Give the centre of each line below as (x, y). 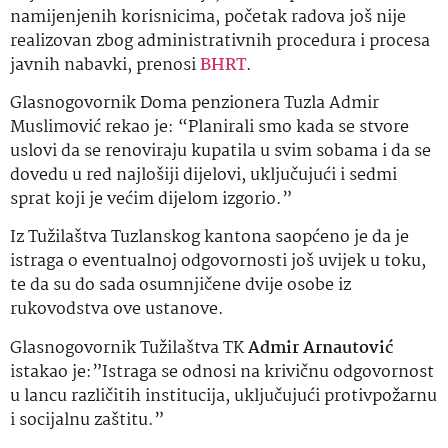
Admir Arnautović (320, 348)
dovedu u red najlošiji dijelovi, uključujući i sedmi (203, 175)
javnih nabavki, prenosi (105, 65)
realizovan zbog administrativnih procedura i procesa (220, 41)
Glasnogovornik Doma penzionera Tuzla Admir (194, 103)
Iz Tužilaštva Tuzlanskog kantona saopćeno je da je (209, 238)
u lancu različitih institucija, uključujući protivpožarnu (223, 396)
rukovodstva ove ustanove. (117, 310)
